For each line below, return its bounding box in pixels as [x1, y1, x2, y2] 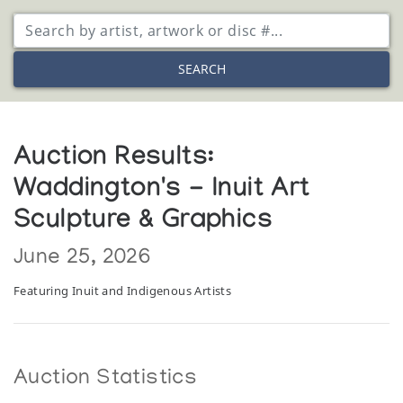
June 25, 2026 [13, 246, 151, 271]
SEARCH [177, 60, 226, 78]
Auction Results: [13, 144, 215, 175]
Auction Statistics [13, 366, 198, 391]
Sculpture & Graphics [13, 207, 273, 238]
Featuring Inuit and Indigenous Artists [13, 282, 232, 299]
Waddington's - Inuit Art [13, 175, 310, 207]
